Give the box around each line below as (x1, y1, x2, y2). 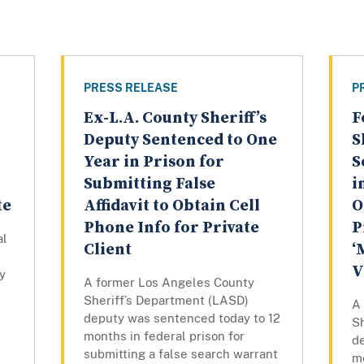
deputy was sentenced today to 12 (83, 311, 280, 326)
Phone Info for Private (83, 218, 259, 239)
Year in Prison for (83, 152, 224, 173)
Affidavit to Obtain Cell (83, 196, 260, 217)
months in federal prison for (83, 329, 245, 344)
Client (83, 240, 132, 261)
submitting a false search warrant (83, 347, 278, 362)
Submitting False (83, 174, 215, 195)
